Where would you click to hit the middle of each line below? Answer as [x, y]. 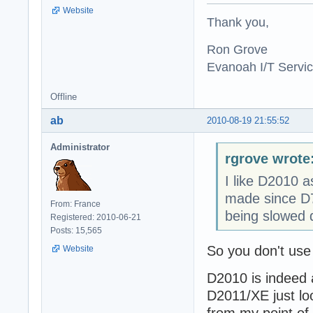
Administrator [80, 147]
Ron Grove [237, 50]
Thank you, [238, 22]
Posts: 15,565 [76, 231]
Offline [64, 97]
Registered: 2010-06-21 [96, 218]
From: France [75, 204]
